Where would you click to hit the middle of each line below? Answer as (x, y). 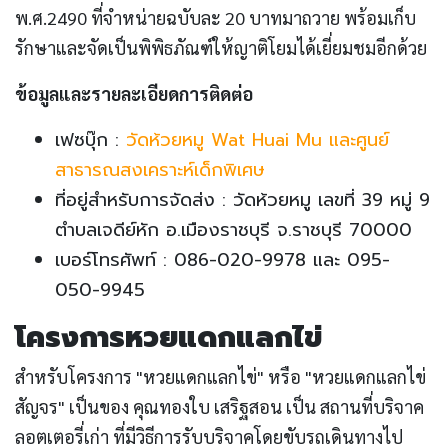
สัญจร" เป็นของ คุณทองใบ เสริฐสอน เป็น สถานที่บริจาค (219, 407)
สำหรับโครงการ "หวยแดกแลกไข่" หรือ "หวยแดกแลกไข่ (220, 377)
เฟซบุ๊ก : (90, 140)
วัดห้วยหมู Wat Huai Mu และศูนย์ (257, 140)
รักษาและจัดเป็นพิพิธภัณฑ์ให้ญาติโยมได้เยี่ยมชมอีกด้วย (221, 48)
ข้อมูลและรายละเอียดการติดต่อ (134, 94)
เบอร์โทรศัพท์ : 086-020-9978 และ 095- (222, 260)
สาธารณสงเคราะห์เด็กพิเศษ (160, 170)
